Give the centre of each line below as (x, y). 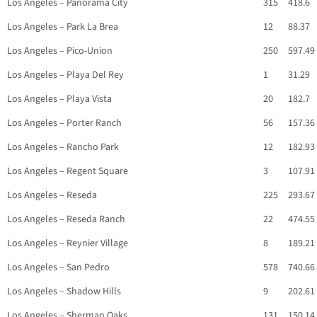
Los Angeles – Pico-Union (60, 51)
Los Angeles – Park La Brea (63, 27)
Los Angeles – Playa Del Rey (65, 75)
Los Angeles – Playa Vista (59, 99)
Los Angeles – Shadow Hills (64, 292)
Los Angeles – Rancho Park (63, 148)
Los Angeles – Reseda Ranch (66, 220)
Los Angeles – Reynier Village (68, 244)
